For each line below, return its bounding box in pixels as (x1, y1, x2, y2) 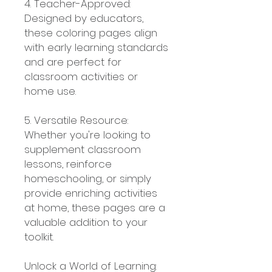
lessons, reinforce (24, 157, 112, 171)
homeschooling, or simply (24, 171, 151, 186)
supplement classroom (24, 142, 141, 157)
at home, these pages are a (24, 200, 165, 215)
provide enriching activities (24, 186, 157, 200)
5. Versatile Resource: (24, 113, 128, 127)
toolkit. (24, 229, 53, 244)
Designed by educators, (24, 11, 143, 25)
